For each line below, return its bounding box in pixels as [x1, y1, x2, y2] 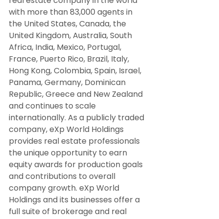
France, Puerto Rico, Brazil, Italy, [9, 53, 131, 65]
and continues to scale [9, 100, 98, 112]
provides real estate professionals [9, 135, 142, 147]
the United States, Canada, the [9, 18, 128, 30]
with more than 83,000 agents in [9, 6, 134, 18]
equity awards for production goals [9, 159, 145, 171]
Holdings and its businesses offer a [9, 194, 142, 206]
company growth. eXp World [9, 182, 121, 194]
